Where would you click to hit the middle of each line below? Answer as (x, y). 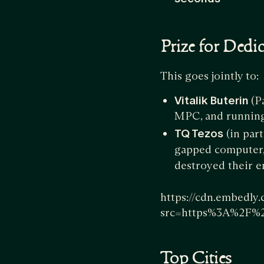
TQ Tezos (199, 133)
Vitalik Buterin (213, 100)
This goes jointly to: (209, 76)
